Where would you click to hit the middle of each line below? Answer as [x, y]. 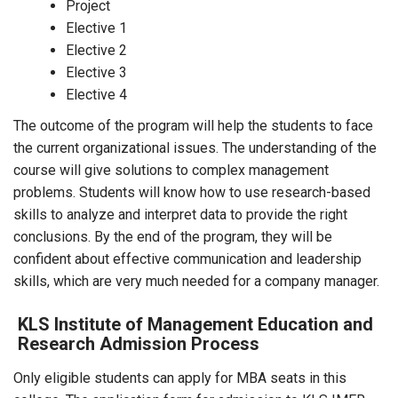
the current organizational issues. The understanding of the [195, 148]
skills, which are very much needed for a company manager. [198, 281]
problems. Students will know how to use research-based [192, 192]
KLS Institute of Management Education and [195, 324]
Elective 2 [96, 50]
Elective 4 [96, 95]
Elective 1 [98, 28]
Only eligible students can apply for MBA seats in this [180, 378]
